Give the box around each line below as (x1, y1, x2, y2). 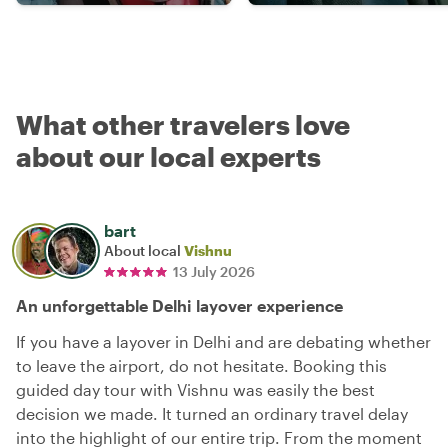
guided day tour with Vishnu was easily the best (16, 379, 375, 399)
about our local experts (16, 140, 321, 172)
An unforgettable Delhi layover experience (16, 295, 343, 315)
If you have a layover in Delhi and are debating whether (16, 331, 431, 351)
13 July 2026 (173, 262, 255, 280)
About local (104, 241, 184, 259)
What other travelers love (16, 108, 350, 140)
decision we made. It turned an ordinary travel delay (16, 403, 408, 423)
